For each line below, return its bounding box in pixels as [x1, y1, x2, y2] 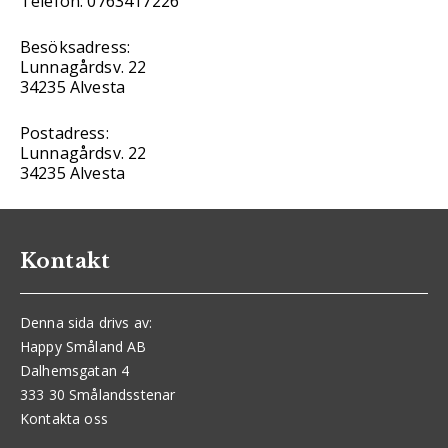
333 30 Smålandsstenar [20, 385, 176, 405]
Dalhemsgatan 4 [20, 361, 130, 381]
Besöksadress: [20, 36, 131, 59]
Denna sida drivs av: [20, 313, 153, 333]
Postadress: [20, 122, 109, 145]
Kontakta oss [20, 409, 108, 429]
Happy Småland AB [20, 337, 147, 357]
